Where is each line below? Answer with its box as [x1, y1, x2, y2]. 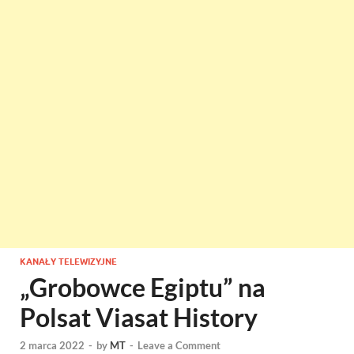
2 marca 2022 [20, 339, 85, 352]
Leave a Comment [137, 339, 220, 352]
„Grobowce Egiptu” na [20, 272, 265, 303]
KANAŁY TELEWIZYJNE [20, 256, 117, 267]
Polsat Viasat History [20, 302, 258, 333]
